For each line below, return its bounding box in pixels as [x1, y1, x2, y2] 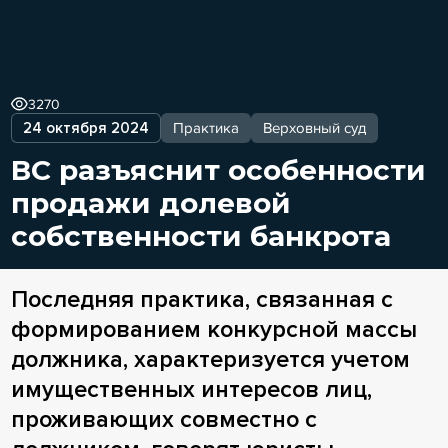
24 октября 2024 [22, 118, 149, 137]
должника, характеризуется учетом [10, 344, 410, 374]
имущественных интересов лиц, [10, 374, 372, 404]
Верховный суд [262, 118, 366, 137]
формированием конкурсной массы [10, 314, 417, 344]
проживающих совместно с [10, 404, 317, 434]
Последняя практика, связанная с [10, 284, 393, 314]
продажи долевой [10, 185, 291, 220]
